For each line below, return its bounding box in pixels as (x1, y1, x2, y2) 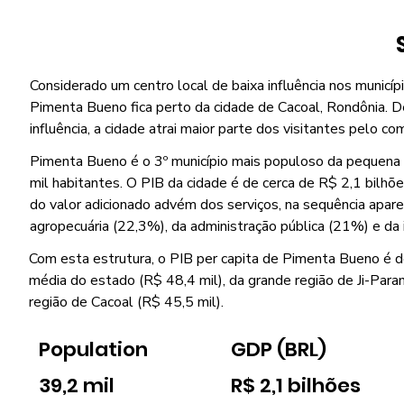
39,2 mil (38, 372, 115, 400)
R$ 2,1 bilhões (231, 372, 362, 400)
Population (38, 335, 148, 364)
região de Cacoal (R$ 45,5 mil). (28, 291, 224, 312)
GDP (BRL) (231, 335, 327, 364)
